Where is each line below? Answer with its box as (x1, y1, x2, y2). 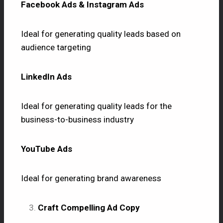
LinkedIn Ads (21, 71, 72, 82)
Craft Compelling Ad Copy (38, 202, 140, 213)
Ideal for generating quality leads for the (21, 101, 172, 111)
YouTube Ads (21, 143, 72, 154)
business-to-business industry (21, 114, 134, 124)
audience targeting (21, 42, 91, 52)
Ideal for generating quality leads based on (21, 28, 181, 39)
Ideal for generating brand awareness (21, 173, 161, 183)
